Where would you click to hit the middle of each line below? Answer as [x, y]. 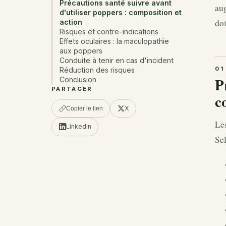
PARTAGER [72, 89]
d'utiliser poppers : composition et [121, 13]
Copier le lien [84, 109]
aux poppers [81, 51]
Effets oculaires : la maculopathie [115, 41]
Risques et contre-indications [109, 32]
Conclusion [78, 80]
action [71, 22]
